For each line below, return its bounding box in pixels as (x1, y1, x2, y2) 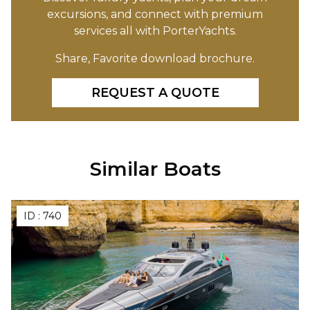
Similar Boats (89, 157, 221, 181)
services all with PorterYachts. (73, 24, 237, 38)
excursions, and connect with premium (47, 8, 263, 21)
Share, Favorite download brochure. (55, 52, 255, 66)
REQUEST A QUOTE (91, 85, 219, 101)
